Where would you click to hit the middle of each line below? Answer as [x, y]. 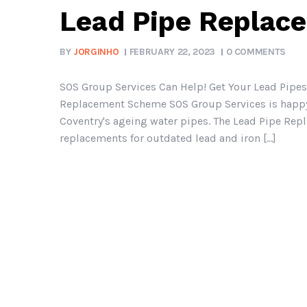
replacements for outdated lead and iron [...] [168, 138]
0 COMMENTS [256, 52]
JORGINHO [96, 52]
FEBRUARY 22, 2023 [172, 52]
